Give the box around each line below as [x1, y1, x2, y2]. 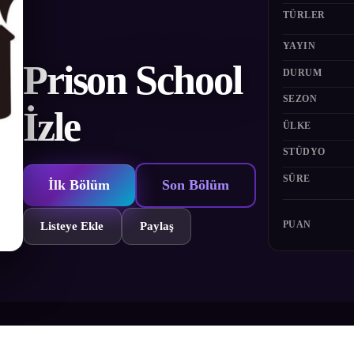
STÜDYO [282, 146, 326, 158]
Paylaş [139, 219, 174, 233]
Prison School [22, 57, 242, 103]
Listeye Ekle [40, 219, 104, 233]
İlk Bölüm [47, 176, 110, 193]
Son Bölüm [161, 176, 229, 193]
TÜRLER [282, 9, 326, 21]
